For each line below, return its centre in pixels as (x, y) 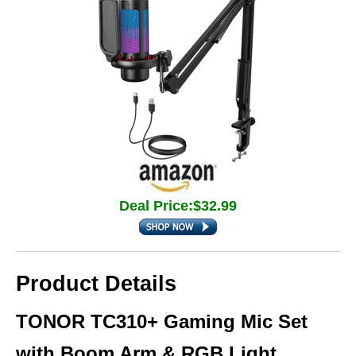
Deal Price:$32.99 (178, 206)
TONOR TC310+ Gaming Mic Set (162, 321)
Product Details (96, 284)
